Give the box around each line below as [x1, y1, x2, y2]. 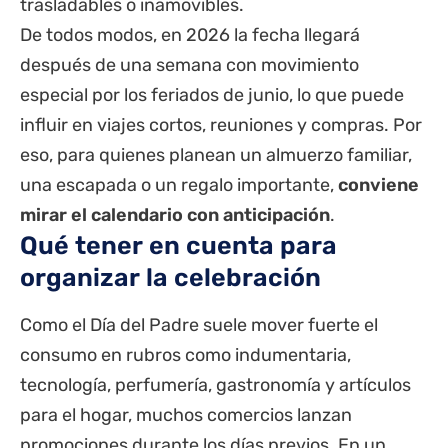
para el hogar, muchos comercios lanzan [20, 404, 352, 427]
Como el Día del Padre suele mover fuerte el [20, 314, 378, 337]
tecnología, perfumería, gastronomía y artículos [20, 374, 411, 397]
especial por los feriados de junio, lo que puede [20, 84, 404, 107]
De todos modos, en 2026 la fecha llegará [20, 24, 360, 47]
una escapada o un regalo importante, [20, 174, 338, 197]
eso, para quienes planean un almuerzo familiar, [20, 144, 412, 167]
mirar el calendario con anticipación [20, 204, 330, 227]
